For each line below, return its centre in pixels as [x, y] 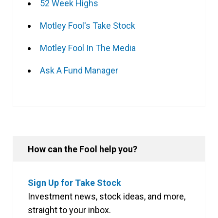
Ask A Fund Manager [79, 71]
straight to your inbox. [69, 210]
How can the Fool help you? [82, 149]
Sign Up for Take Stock [74, 183]
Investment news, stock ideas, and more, [107, 197]
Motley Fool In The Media [88, 48]
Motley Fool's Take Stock [88, 26]
